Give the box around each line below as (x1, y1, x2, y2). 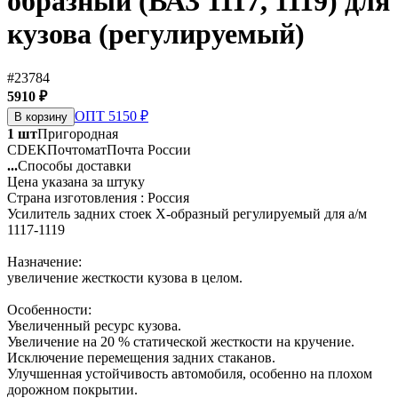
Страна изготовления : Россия (7, 189, 189, 205)
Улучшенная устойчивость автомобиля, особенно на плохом (7, 365, 372, 381)
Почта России (107, 141, 191, 157)
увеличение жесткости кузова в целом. (7, 269, 243, 285)
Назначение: (7, 253, 82, 269)
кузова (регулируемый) (7, 18, 305, 51)
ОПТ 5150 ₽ (75, 107, 148, 123)
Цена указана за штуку (7, 173, 145, 189)
